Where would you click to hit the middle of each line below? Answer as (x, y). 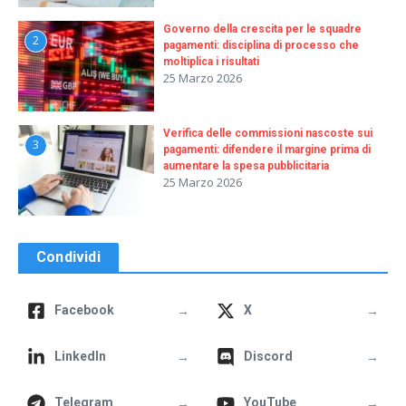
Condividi (68, 257)
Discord (268, 356)
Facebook (84, 310)
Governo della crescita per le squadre (262, 29)
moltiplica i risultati (211, 62)
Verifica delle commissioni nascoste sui (268, 133)
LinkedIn (80, 356)
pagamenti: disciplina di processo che (261, 45)
